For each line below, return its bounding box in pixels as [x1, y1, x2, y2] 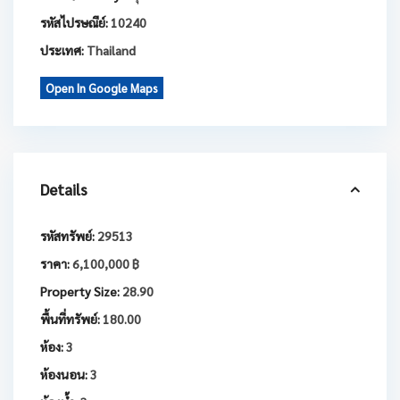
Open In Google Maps [46, 80, 158, 96]
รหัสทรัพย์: [40, 228, 95, 245]
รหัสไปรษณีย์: [40, 14, 108, 31]
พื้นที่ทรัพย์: [40, 311, 100, 328]
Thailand [84, 42, 136, 59]
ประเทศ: [40, 42, 84, 59]
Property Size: [40, 283, 120, 300]
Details [40, 179, 87, 200]
